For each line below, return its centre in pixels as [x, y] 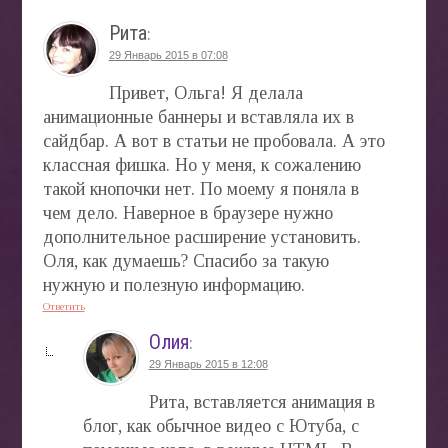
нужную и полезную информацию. [173, 284]
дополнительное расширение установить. [201, 236]
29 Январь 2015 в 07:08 [168, 54]
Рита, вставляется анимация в [261, 401]
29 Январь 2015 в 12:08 [208, 363]
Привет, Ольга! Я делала [205, 92]
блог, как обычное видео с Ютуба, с [220, 425]
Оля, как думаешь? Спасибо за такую [185, 260]
